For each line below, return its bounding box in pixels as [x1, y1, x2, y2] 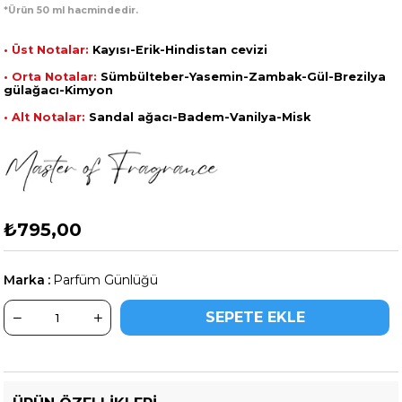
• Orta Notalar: [4, 69, 98, 83]
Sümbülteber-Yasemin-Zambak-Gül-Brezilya [97, 69, 387, 83]
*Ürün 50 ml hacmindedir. [4, 4, 139, 16]
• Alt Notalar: [4, 109, 86, 124]
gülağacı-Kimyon [4, 83, 114, 97]
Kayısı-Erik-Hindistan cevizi [89, 42, 268, 57]
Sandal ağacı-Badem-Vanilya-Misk [85, 109, 311, 124]
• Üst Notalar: [4, 42, 90, 57]
